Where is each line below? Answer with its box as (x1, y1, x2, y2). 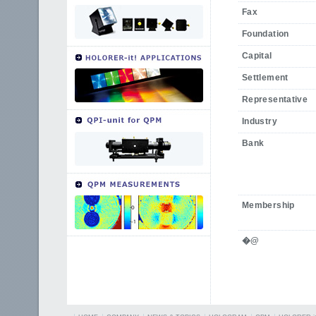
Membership (242, 200, 295, 210)
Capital (242, 51, 272, 61)
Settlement (242, 73, 288, 83)
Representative (242, 95, 308, 104)
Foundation (242, 29, 289, 39)
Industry (242, 116, 277, 126)
